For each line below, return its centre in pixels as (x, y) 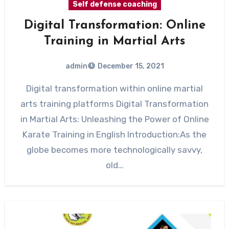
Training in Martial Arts (114, 41)
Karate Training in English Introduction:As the (114, 134)
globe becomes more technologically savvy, (114, 150)
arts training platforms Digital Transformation (114, 104)
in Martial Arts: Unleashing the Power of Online (114, 119)
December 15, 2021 (131, 66)
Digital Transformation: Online (114, 25)
